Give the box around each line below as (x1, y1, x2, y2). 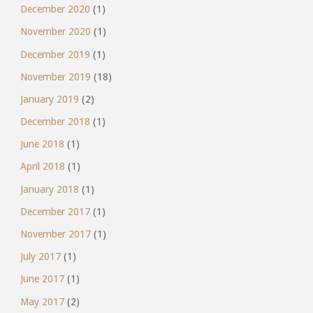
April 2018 (20, 161, 65, 173)
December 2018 (20, 116, 90, 128)
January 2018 (20, 183, 79, 195)
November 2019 (20, 71, 91, 82)
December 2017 (20, 205, 90, 217)
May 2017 (20, 296, 64, 307)
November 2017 (20, 228, 91, 240)
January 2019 (20, 93, 79, 105)
